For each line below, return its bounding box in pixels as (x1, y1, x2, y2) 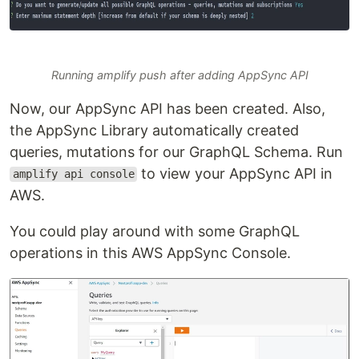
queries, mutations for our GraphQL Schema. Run (10, 143, 343, 160)
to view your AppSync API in (137, 164, 333, 182)
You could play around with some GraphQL (10, 222, 300, 240)
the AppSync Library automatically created (10, 121, 299, 139)
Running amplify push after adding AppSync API (50, 67, 309, 82)
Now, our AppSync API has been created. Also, (10, 99, 325, 117)
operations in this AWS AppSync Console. (10, 244, 291, 261)
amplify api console (12, 167, 135, 181)
